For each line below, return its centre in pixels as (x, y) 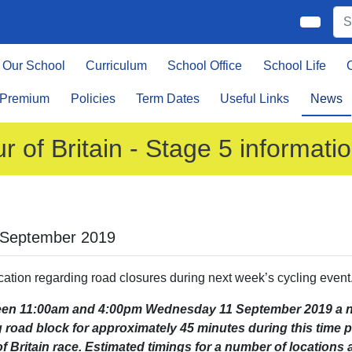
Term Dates (167, 99)
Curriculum (116, 66)
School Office (205, 66)
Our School (33, 66)
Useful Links (255, 99)
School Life (294, 66)
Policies (93, 99)
